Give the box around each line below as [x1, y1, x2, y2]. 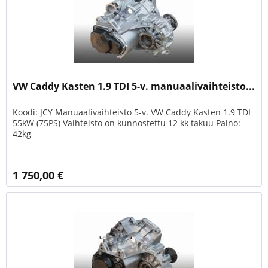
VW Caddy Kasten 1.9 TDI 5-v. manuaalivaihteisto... [13, 79, 255, 93]
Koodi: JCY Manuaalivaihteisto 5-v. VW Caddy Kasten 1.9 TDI [13, 106, 251, 118]
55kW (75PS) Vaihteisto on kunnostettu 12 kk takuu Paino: [13, 117, 241, 129]
